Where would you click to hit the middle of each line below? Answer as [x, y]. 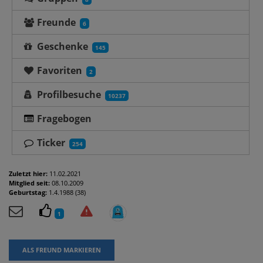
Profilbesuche [68, 94]
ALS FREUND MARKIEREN [62, 249]
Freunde [55, 22]
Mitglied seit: [29, 183]
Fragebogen [64, 118]
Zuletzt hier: [28, 173]
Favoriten [58, 70]
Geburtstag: [28, 192]
